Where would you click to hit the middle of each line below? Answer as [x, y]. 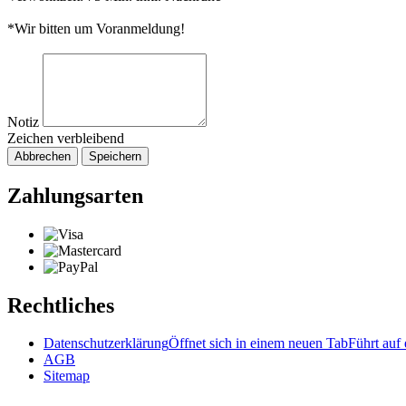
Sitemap [67, 376]
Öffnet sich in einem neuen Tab [258, 343]
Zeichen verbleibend [66, 138]
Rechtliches [61, 305]
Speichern [115, 156]
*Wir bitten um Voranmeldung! [96, 28]
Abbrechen [43, 156]
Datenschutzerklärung [106, 343]
